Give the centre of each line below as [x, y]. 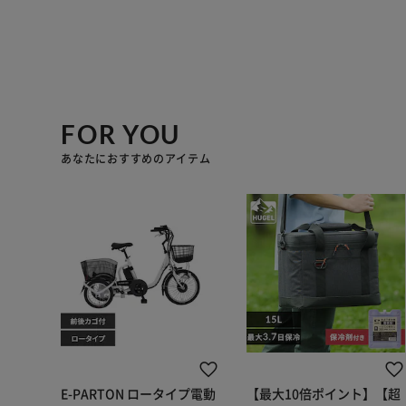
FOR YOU [121, 134]
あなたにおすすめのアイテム [136, 158]
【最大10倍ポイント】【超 [324, 393]
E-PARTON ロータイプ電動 [139, 393]
